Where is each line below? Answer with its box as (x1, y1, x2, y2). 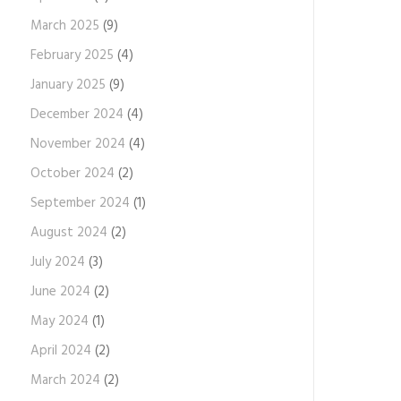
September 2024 (30, 192, 130, 214)
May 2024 (30, 311, 89, 332)
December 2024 (30, 104, 124, 125)
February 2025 (30, 45, 114, 66)
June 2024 (30, 281, 90, 303)
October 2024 (30, 163, 115, 184)
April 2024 (30, 340, 91, 362)
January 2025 (30, 74, 106, 96)
